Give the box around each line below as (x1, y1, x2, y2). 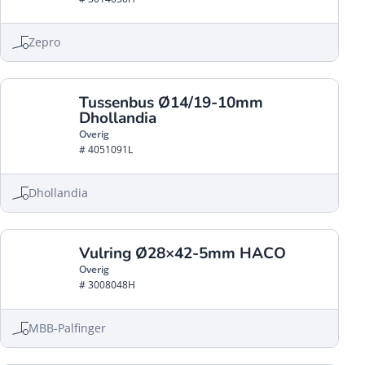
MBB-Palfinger (29, 320, 106, 336)
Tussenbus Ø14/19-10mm (79, 92, 263, 113)
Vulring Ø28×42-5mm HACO (79, 243, 286, 264)
